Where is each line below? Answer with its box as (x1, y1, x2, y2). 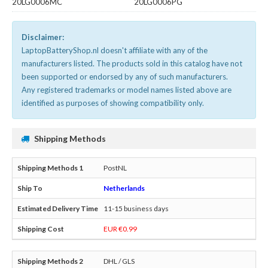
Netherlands (103, 183, 145, 193)
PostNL (103, 163, 127, 172)
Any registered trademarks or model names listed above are (22, 84, 232, 95)
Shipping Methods (34, 133, 106, 144)
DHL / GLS (103, 256, 135, 266)
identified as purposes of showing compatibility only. (22, 98, 204, 108)
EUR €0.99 (103, 224, 137, 233)
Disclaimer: (22, 32, 64, 42)
